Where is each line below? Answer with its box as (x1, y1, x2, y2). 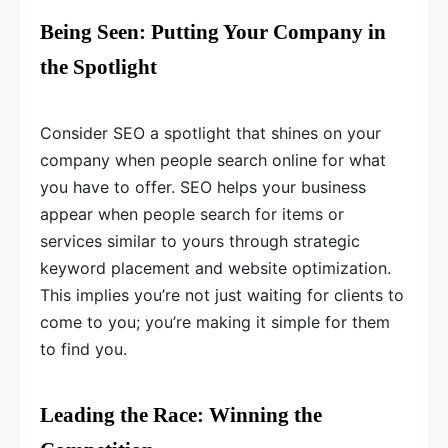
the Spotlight (40, 55, 157, 80)
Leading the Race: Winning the (40, 403, 322, 428)
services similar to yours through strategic (40, 231, 360, 252)
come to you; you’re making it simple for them (40, 312, 390, 333)
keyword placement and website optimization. (40, 258, 391, 279)
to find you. (40, 339, 127, 360)
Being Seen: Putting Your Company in (40, 20, 386, 45)
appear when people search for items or (40, 204, 344, 225)
